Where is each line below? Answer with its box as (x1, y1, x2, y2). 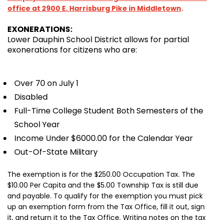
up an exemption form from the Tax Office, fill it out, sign (7, 202, 205, 212)
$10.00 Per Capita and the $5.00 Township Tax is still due (7, 180, 198, 190)
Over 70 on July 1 (14, 78, 79, 89)
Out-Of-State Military (14, 146, 98, 158)
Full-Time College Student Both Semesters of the (14, 105, 203, 116)
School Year (14, 119, 60, 130)
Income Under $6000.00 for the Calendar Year (14, 133, 193, 144)
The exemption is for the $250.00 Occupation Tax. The (7, 169, 195, 179)
